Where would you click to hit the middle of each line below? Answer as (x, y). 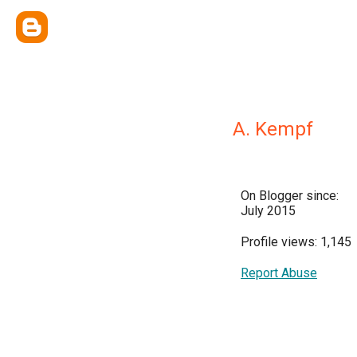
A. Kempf (273, 129)
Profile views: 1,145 (296, 242)
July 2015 (268, 211)
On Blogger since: (290, 196)
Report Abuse (279, 273)
